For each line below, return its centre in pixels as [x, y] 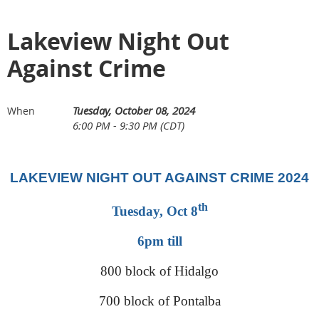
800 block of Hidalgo [159, 271]
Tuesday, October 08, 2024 [134, 111]
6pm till [159, 241]
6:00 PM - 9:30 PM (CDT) [129, 126]
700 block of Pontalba [159, 300]
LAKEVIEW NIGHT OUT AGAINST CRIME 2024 [159, 178]
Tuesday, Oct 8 [155, 211]
